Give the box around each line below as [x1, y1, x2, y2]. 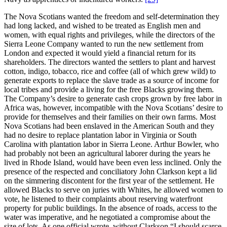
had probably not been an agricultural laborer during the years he [4, 148, 210, 158]
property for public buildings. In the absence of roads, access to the [4, 203, 217, 212]
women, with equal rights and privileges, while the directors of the [4, 30, 215, 39]
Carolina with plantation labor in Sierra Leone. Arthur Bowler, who [4, 139, 219, 148]
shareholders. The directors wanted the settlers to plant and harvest [4, 57, 215, 66]
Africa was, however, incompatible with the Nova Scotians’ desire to [4, 103, 223, 112]
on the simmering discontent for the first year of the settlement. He [4, 176, 214, 185]
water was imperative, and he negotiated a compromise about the [4, 212, 210, 221]
